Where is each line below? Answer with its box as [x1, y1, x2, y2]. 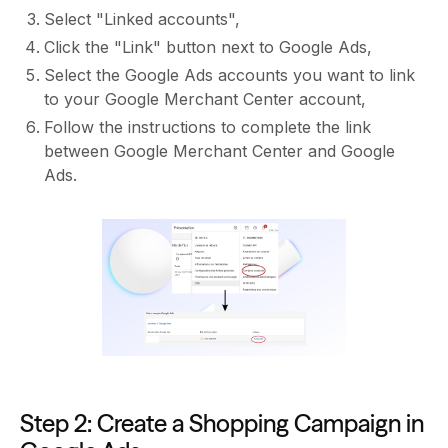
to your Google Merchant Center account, [44, 89, 366, 110]
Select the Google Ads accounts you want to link [44, 65, 415, 86]
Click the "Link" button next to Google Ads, [44, 37, 372, 58]
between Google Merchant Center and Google [44, 141, 395, 162]
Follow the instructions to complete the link [44, 117, 371, 138]
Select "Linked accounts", [44, 9, 240, 30]
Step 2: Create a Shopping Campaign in [20, 409, 424, 439]
